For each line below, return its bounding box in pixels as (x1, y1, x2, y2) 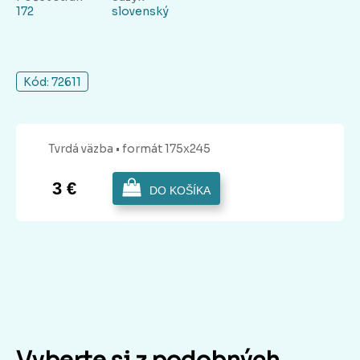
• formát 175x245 (116, 141, 211, 157)
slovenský (112, 4, 169, 19)
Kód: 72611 (23, 75, 81, 90)
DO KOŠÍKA (149, 184, 211, 198)
